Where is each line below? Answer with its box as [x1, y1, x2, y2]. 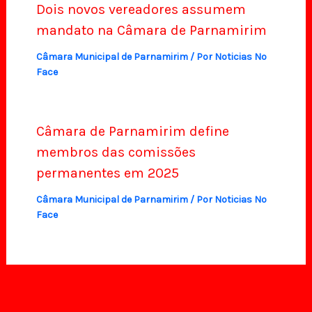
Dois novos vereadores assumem [36, 1, 246, 18]
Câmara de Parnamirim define [36, 123, 229, 140]
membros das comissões [36, 144, 196, 161]
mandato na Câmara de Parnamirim [36, 22, 267, 39]
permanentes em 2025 [36, 165, 179, 182]
